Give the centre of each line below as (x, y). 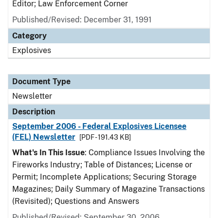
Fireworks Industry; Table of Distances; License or (102, 165)
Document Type (41, 82)
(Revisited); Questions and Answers (76, 201)
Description (34, 112)
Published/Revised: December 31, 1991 (82, 20)
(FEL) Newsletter (44, 137)
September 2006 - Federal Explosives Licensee (100, 126)
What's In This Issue (48, 153)
